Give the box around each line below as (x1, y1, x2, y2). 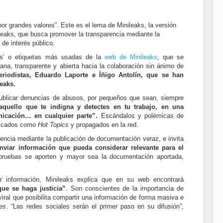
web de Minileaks (104, 53, 157, 61)
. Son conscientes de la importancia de (65, 185, 184, 192)
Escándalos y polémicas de (98, 112, 184, 119)
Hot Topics (38, 121, 69, 128)
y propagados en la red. (69, 121, 138, 128)
